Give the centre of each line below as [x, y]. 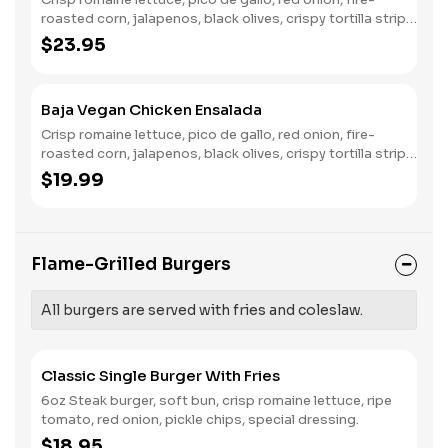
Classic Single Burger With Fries [160, 375]
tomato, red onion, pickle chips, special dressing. [200, 419]
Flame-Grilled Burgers [131, 264]
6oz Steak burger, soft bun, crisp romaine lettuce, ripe [216, 400]
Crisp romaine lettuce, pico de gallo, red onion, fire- [208, 134]
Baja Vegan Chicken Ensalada [151, 109]
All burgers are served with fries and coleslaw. [202, 310]
